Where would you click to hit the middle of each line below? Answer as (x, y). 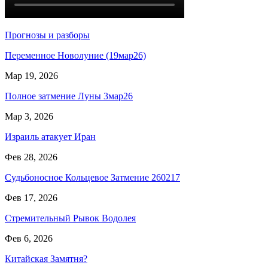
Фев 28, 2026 (31, 157)
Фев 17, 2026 (31, 197)
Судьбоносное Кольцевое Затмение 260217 (92, 177)
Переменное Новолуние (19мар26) (75, 55)
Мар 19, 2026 (31, 75)
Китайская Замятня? (46, 258)
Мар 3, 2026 (29, 116)
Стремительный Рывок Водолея (70, 218)
